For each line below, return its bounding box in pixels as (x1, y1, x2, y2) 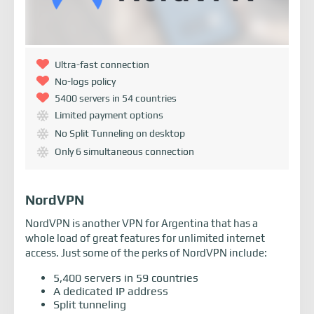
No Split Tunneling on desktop (55, 128, 185, 139)
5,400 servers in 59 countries (53, 271, 198, 285)
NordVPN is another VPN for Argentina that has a (25, 217, 258, 229)
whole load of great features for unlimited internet (25, 232, 265, 244)
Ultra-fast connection (55, 59, 149, 70)
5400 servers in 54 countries (55, 93, 177, 104)
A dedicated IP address (53, 285, 168, 298)
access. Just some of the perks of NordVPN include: (25, 247, 267, 259)
